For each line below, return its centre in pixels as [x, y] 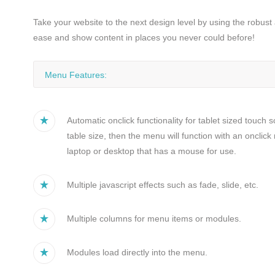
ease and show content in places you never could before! [144, 37]
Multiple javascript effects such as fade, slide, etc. [162, 185]
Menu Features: [76, 75]
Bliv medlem [38, 20]
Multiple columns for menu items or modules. [154, 219]
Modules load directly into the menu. [137, 252]
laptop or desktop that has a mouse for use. [151, 151]
